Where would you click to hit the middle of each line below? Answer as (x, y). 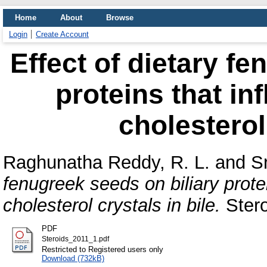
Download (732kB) (73, 258)
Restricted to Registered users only (102, 249)
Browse (120, 18)
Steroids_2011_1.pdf (75, 239)
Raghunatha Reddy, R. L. (106, 162)
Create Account (62, 34)
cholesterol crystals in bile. (112, 205)
